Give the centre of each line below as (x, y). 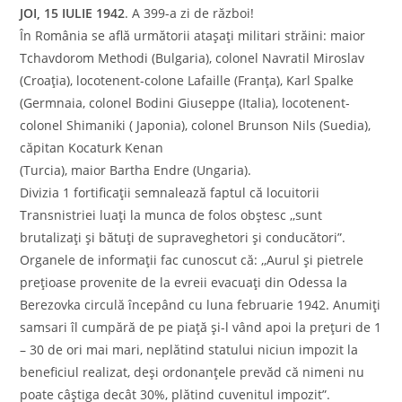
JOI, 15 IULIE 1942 (73, 13)
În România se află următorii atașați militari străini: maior (193, 35)
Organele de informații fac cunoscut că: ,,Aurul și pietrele (192, 259)
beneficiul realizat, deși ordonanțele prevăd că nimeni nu (192, 371)
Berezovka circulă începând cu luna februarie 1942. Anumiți (201, 304)
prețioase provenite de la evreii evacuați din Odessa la (184, 282)
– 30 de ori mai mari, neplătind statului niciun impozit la (189, 349)
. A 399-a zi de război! (190, 13)
